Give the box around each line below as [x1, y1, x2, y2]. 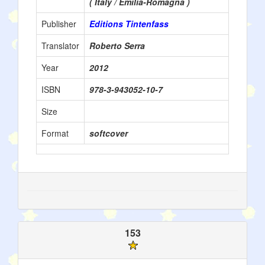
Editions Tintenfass [89, 18, 169, 30]
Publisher [41, 18, 76, 30]
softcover [89, 127, 128, 139]
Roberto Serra [89, 40, 145, 51]
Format [41, 127, 69, 139]
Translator [41, 40, 79, 51]
